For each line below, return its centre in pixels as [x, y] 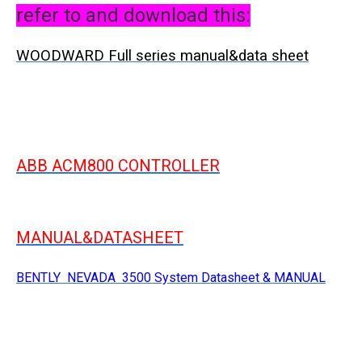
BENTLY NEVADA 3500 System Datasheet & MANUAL [171, 278]
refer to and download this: [133, 15]
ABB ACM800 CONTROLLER [118, 166]
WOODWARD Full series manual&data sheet [162, 56]
